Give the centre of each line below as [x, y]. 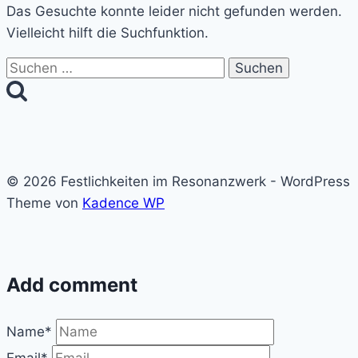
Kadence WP [123, 203]
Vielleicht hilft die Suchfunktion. [107, 32]
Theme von [44, 203]
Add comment [72, 284]
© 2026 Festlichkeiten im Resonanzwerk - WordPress [178, 181]
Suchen [30, 67]
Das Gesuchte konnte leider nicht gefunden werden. [174, 11]
